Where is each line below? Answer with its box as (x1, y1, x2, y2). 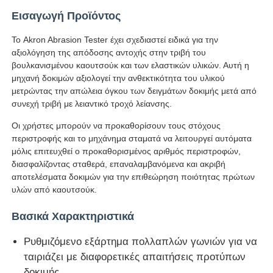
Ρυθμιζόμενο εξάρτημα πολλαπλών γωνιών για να (24, 235, 258, 247)
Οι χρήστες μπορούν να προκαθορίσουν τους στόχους (12, 120, 221, 130)
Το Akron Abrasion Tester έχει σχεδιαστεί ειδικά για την (12, 34, 219, 44)
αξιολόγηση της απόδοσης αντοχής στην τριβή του (12, 47, 207, 57)
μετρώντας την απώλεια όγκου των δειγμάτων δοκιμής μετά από (12, 85, 257, 96)
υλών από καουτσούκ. (12, 184, 97, 194)
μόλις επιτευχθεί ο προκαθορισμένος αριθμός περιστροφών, (12, 146, 241, 156)
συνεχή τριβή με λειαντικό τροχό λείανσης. (12, 98, 172, 108)
